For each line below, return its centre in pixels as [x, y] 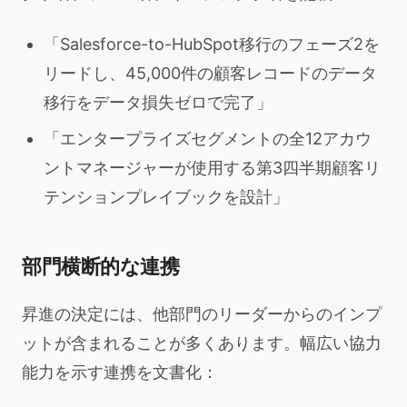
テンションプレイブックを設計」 [166, 197]
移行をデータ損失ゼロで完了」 [158, 102]
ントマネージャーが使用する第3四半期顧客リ [212, 168]
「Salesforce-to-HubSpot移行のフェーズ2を [212, 44]
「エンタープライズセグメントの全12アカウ [208, 139]
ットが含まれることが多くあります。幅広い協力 [202, 343]
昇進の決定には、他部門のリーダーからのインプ [202, 314]
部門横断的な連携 [101, 266]
